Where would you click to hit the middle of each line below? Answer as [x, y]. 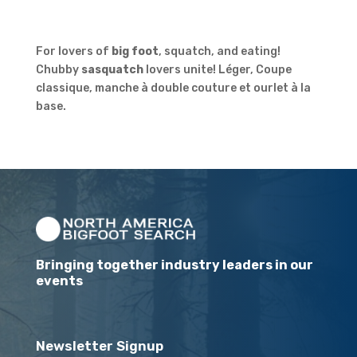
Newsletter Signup [99, 345]
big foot [135, 51]
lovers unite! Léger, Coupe [217, 70]
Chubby [58, 70]
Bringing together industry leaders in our [174, 265]
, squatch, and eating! [219, 51]
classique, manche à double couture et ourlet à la [173, 88]
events [59, 280]
